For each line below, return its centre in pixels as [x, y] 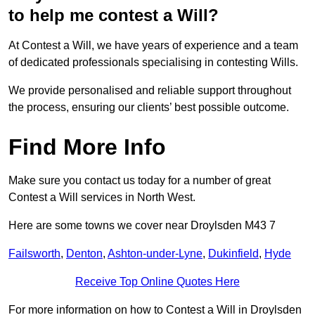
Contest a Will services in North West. [102, 198]
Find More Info [87, 147]
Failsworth [34, 254]
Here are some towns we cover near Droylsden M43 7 [142, 226]
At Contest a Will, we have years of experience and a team [153, 46]
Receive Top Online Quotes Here [157, 282]
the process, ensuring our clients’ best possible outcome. [149, 108]
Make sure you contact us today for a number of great [140, 181]
